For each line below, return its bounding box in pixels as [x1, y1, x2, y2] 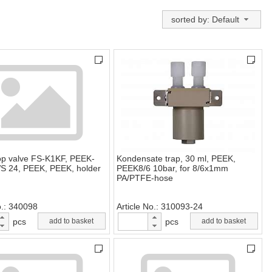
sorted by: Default [171, 14, 239, 24]
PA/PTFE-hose [117, 173, 173, 183]
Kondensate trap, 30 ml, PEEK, [117, 154, 236, 164]
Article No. [117, 202, 156, 212]
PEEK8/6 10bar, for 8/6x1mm [117, 163, 228, 174]
